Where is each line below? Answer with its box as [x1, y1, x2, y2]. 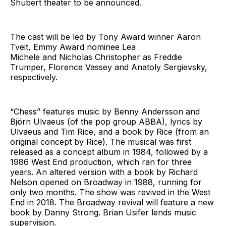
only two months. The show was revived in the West [10, 187, 210, 197]
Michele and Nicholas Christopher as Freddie [10, 51, 182, 62]
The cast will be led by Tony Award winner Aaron [10, 31, 201, 42]
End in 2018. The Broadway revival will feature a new [10, 197, 214, 207]
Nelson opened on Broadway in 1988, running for [10, 177, 202, 187]
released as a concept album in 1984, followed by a [10, 146, 208, 157]
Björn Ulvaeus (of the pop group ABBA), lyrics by [10, 116, 202, 127]
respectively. [10, 72, 58, 82]
